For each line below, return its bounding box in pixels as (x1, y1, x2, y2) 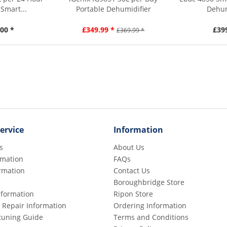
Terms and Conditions (113, 212, 188, 222)
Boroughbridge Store (113, 177, 184, 187)
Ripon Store (113, 188, 153, 199)
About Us (113, 142, 144, 152)
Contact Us (113, 165, 150, 175)
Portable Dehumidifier (75, 4, 151, 14)
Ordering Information (113, 200, 186, 210)
